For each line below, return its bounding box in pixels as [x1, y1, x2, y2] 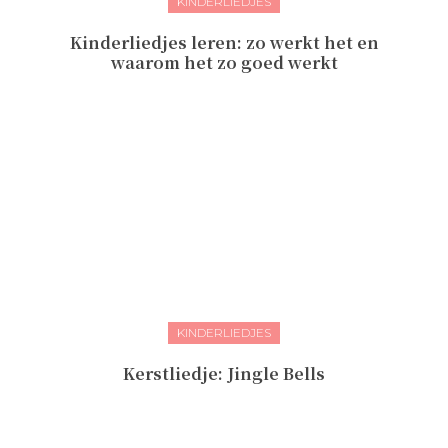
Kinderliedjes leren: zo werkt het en [69, 31, 379, 55]
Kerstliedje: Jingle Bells [123, 362, 325, 386]
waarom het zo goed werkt [110, 51, 338, 75]
